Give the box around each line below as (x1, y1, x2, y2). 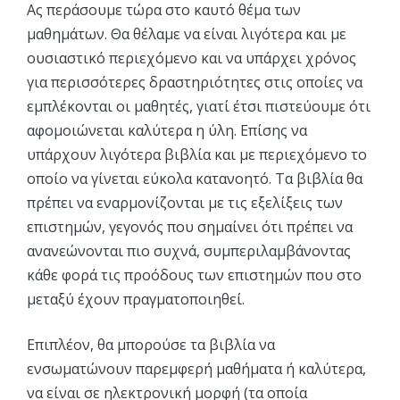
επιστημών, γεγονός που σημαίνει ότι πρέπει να (27, 216, 353, 237)
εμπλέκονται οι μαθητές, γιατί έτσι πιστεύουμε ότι (27, 96, 371, 116)
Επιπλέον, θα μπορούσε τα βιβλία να (27, 334, 275, 354)
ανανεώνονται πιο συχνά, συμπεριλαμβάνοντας (27, 240, 351, 261)
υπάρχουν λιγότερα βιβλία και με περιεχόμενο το (27, 144, 367, 164)
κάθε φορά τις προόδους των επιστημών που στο (27, 264, 362, 285)
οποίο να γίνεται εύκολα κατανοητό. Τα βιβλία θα (27, 168, 362, 188)
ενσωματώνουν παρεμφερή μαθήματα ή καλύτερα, (27, 358, 366, 379)
